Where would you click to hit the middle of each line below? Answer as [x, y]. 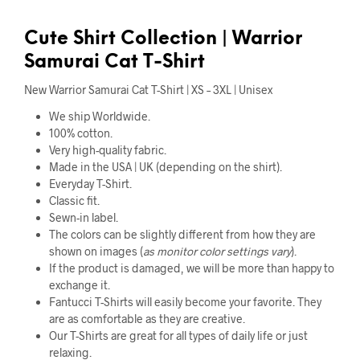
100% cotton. [80, 133]
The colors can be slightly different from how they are [182, 235]
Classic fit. [74, 201]
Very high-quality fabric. [107, 150]
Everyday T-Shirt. [90, 184]
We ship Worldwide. [99, 117]
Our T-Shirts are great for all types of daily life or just [178, 336]
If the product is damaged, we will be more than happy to [191, 268]
